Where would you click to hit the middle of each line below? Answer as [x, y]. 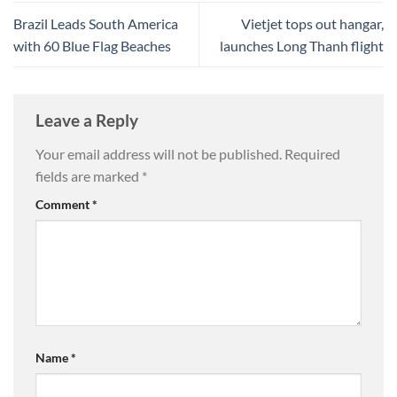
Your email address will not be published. [159, 154]
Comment [64, 205]
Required [312, 154]
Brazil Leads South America [96, 24]
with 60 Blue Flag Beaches [92, 46]
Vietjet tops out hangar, [312, 24]
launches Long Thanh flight [302, 46]
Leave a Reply [89, 121]
